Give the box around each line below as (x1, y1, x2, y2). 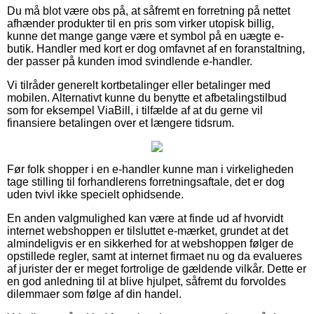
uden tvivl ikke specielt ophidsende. (7, 189, 184, 201)
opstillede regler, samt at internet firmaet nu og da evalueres (7, 250, 302, 263)
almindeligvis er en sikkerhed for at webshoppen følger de (7, 238, 294, 250)
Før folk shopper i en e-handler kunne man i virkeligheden (7, 163, 294, 176)
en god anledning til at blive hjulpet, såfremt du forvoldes (7, 275, 286, 288)
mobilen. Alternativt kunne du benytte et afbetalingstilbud (7, 92, 287, 104)
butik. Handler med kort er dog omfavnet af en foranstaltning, (7, 43, 305, 55)
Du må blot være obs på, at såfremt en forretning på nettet (7, 5, 290, 18)
